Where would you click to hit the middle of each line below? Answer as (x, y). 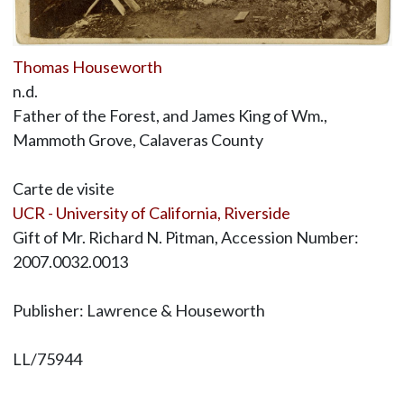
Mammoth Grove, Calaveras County (138, 140)
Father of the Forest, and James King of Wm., (170, 116)
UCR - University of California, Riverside (151, 213)
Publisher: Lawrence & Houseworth (138, 311)
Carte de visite (63, 189)
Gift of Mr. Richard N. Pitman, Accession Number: (185, 238)
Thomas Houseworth (87, 67)
